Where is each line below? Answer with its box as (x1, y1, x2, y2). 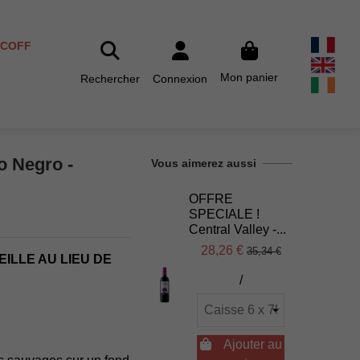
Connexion (153, 72, 208, 86)
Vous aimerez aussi (151, 157, 256, 170)
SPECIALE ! (189, 207, 260, 221)
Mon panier (220, 71, 279, 84)
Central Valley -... (189, 222, 287, 236)
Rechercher (80, 72, 141, 86)
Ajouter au (223, 337, 282, 352)
